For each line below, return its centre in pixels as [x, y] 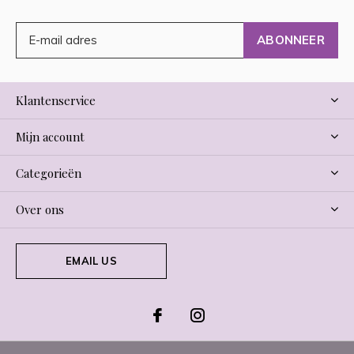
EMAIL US [91, 260]
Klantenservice [56, 100]
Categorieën [49, 173]
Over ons [40, 209]
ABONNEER [291, 40]
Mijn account [50, 136]
